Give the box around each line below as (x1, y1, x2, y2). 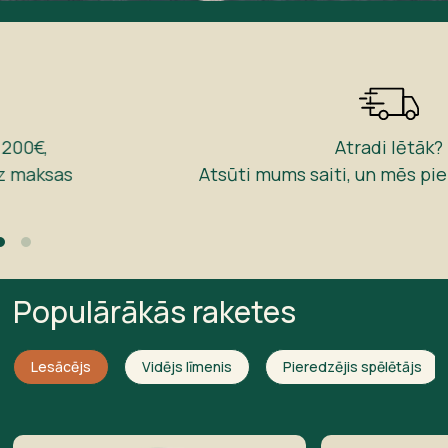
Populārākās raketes (13, 291, 297, 333)
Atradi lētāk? (170, 135, 278, 160)
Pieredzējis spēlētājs (283, 357, 423, 377)
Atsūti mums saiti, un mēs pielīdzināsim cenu (34, 162, 414, 187)
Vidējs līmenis (142, 357, 233, 377)
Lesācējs (31, 357, 92, 377)
